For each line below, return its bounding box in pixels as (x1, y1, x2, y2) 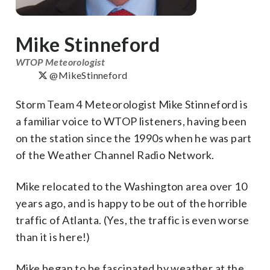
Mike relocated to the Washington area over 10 (16, 180, 247, 193)
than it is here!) (16, 230, 90, 243)
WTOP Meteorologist (16, 56, 105, 67)
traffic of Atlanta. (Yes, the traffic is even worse (16, 213, 250, 227)
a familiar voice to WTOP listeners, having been (16, 115, 247, 128)
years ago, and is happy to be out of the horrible (16, 196, 248, 210)
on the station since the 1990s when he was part (16, 131, 252, 145)
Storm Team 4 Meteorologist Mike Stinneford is (16, 98, 248, 111)
